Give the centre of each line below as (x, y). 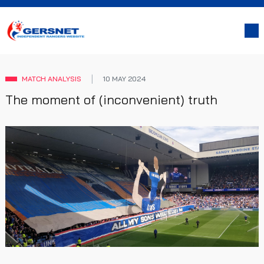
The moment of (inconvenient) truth (111, 100)
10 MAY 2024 (124, 79)
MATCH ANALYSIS (52, 79)
